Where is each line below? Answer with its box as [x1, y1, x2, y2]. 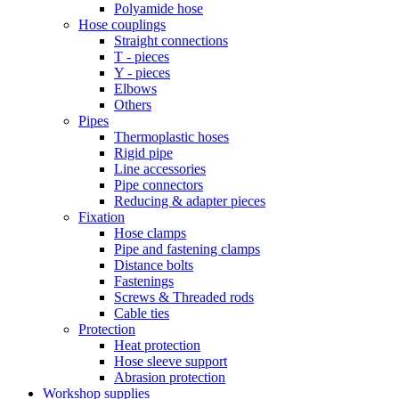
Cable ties [114, 305, 169, 321]
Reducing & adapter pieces [114, 193, 265, 208]
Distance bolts [114, 257, 193, 273]
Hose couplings [78, 17, 166, 32]
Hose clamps [114, 225, 186, 240]
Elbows [114, 81, 157, 96]
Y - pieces [114, 65, 170, 80]
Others [114, 97, 151, 112]
